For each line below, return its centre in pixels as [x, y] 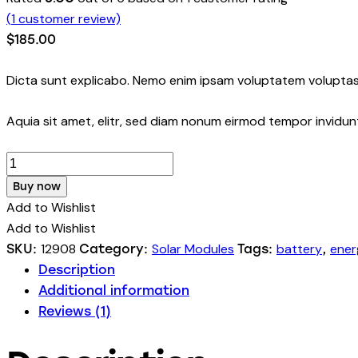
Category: [115, 249]
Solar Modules [193, 249]
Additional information [114, 290]
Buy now [37, 186]
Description [77, 269]
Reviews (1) [75, 311]
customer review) [68, 18]
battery [299, 249]
